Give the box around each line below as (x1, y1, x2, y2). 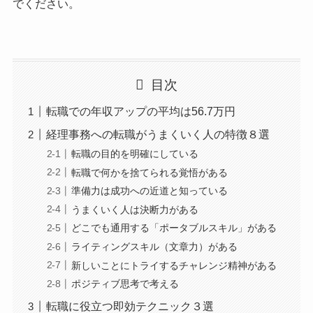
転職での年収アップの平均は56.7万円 (45, 105, 235, 118)
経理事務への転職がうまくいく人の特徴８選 (45, 129, 270, 141)
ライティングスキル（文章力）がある (71, 241, 238, 252)
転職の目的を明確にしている (71, 148, 198, 160)
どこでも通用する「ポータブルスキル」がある (71, 222, 277, 234)
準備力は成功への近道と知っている (71, 185, 228, 197)
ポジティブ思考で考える (71, 278, 179, 290)
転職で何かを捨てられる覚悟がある (71, 166, 228, 178)
